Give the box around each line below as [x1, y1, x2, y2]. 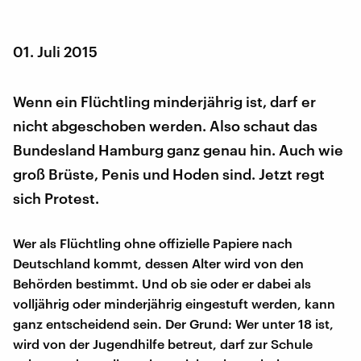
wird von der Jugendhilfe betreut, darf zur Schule [13, 335, 313, 351]
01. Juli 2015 [13, 42, 98, 60]
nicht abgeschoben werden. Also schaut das [13, 116, 317, 135]
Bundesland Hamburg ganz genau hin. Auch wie [13, 140, 343, 159]
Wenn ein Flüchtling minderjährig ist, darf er [13, 92, 316, 110]
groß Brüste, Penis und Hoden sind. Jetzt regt [13, 164, 325, 183]
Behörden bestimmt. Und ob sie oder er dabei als [13, 275, 311, 291]
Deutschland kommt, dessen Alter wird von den [13, 255, 304, 271]
